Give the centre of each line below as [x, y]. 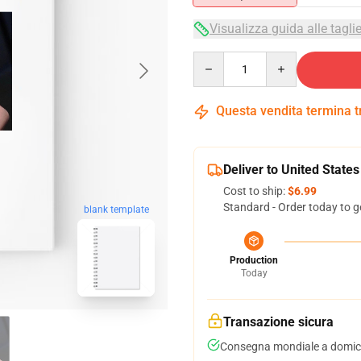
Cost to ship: [255, 191]
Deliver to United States [291, 170]
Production [254, 260]
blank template [116, 210]
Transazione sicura [278, 322]
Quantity [215, 59]
